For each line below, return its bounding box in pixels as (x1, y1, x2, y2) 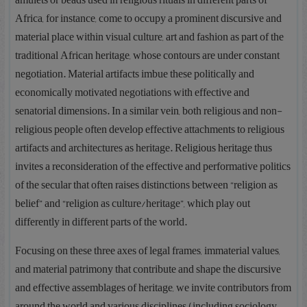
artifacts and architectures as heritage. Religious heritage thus (15, 137, 273, 159)
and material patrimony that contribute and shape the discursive (15, 258, 282, 280)
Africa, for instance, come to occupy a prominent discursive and (15, 8, 282, 29)
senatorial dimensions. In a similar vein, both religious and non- (15, 100, 283, 122)
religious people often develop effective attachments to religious (15, 119, 285, 140)
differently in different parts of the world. (15, 211, 188, 233)
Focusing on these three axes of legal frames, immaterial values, (15, 240, 281, 262)
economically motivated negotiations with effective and (15, 82, 250, 103)
